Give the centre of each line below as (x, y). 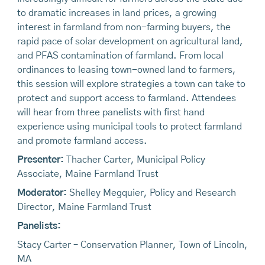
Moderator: (42, 193)
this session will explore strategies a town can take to (131, 84)
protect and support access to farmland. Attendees (126, 98)
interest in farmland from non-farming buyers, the (124, 27)
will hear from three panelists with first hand (111, 112)
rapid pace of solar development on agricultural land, (130, 41)
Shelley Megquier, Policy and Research (151, 193)
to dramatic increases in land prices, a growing (117, 13)
